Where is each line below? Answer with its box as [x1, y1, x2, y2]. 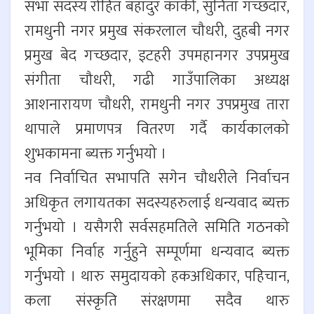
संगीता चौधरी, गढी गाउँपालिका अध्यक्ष [25, 67, 289, 94]
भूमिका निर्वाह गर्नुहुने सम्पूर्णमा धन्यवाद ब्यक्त [25, 239, 289, 266]
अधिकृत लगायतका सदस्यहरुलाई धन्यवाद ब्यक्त [25, 190, 289, 217]
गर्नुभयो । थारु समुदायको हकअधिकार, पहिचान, [25, 264, 289, 290]
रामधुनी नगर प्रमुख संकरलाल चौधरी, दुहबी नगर [25, 18, 289, 45]
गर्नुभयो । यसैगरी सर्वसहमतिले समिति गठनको [25, 214, 289, 241]
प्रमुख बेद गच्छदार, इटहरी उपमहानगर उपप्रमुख [25, 43, 289, 69]
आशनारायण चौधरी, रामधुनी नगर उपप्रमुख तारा [25, 92, 289, 118]
